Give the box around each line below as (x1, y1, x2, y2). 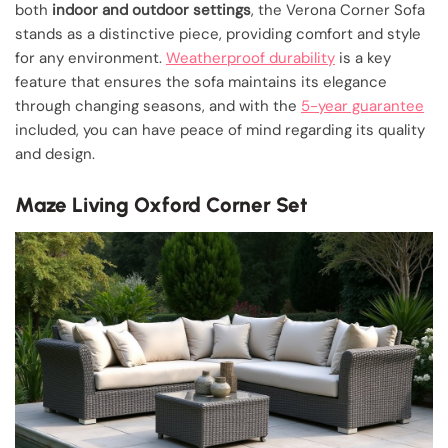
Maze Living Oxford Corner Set (15, 192, 308, 218)
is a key (335, 47, 391, 68)
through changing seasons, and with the (15, 95, 301, 116)
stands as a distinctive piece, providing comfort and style (15, 23, 421, 44)
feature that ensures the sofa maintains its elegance (15, 71, 387, 92)
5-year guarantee (301, 95, 424, 116)
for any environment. (15, 47, 166, 68)
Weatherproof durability (166, 47, 335, 68)
